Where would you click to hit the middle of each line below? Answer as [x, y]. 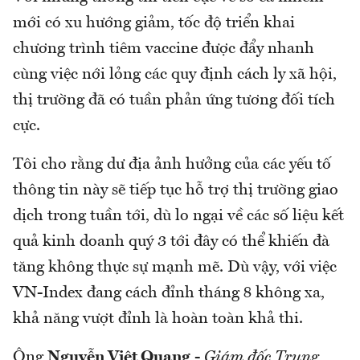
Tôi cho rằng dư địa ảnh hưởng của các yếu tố [172, 164]
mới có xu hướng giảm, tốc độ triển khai [154, 23]
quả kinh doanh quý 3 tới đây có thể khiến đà [171, 241]
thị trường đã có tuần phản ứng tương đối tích [174, 100]
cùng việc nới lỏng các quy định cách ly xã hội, [175, 74]
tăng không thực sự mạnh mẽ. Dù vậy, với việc [175, 267]
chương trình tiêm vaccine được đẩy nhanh [164, 49]
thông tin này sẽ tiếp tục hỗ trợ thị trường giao [176, 190]
